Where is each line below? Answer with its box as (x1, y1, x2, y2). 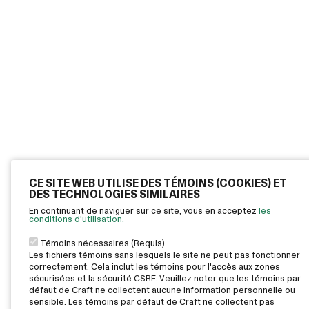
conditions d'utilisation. (28, 212, 124, 225)
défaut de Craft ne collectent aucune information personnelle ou (28, 283, 295, 296)
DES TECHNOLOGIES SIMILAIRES (28, 186, 200, 201)
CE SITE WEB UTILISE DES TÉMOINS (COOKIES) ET (28, 175, 287, 190)
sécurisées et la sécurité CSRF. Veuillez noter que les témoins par (28, 272, 301, 284)
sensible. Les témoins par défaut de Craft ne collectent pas (28, 295, 275, 308)
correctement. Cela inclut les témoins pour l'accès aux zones (28, 260, 280, 272)
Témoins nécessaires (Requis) (39, 237, 165, 249)
